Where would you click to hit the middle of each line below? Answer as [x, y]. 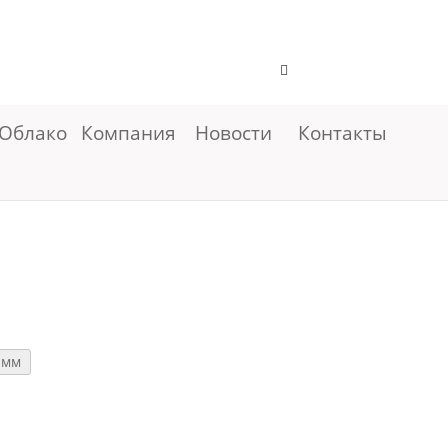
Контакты [342, 132]
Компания [130, 132]
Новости [233, 132]
